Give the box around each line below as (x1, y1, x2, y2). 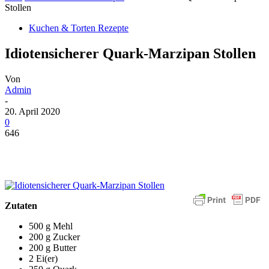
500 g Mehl (29, 220, 73, 231)
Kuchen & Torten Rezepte (29, 23, 128, 33)
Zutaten (5, 200, 37, 211)
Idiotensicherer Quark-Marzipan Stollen (5, 45, 256, 61)
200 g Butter (29, 242, 76, 253)
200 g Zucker (29, 231, 80, 242)
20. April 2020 (5, 106, 60, 116)
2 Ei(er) (29, 253, 58, 264)
